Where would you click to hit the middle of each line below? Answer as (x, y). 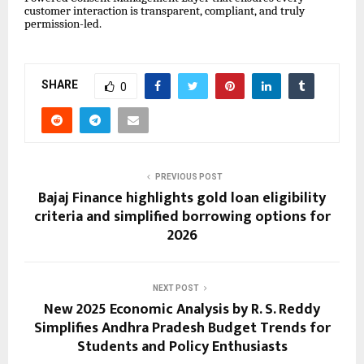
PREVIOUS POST (188, 176)
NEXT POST (175, 288)
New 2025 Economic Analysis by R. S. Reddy (182, 309)
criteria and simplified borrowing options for (182, 217)
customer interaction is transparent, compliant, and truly (165, 11)
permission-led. (63, 24)
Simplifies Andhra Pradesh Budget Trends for (182, 328)
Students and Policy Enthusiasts (182, 347)
